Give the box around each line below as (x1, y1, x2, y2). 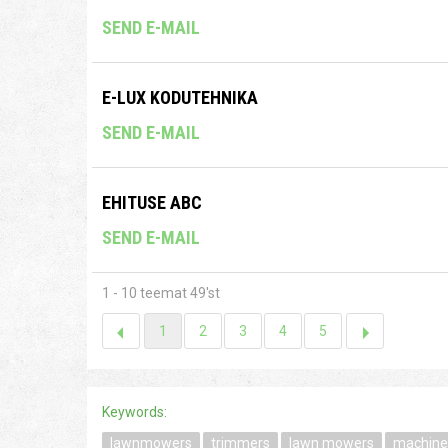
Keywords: (102, 404, 167, 421)
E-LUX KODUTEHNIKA (102, 87, 258, 109)
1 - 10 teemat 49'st (102, 285, 220, 302)
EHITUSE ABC (102, 192, 202, 214)
